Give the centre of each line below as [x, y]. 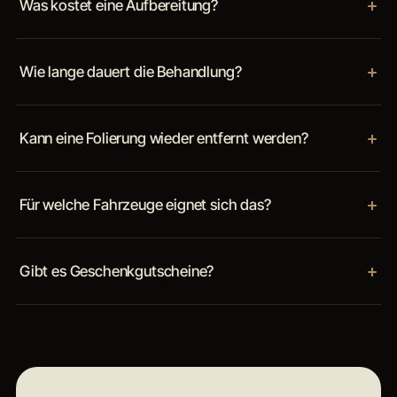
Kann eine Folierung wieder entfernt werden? [163, 138]
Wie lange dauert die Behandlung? [130, 71]
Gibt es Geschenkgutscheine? [117, 271]
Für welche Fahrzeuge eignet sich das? [145, 204]
